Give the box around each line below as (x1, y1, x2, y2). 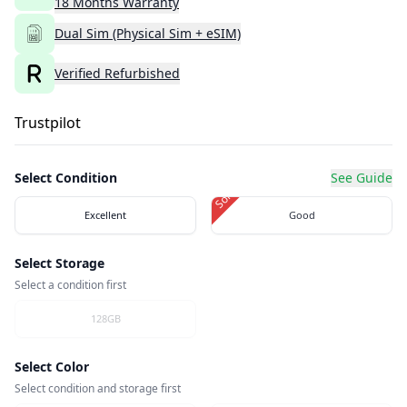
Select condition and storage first (15, 381, 181, 397)
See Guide (331, 169, 392, 187)
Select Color (15, 358, 89, 376)
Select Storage (15, 254, 104, 273)
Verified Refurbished (55, 65, 180, 83)
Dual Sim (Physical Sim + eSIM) (55, 25, 241, 43)
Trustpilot (15, 113, 81, 134)
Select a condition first (15, 277, 126, 293)
